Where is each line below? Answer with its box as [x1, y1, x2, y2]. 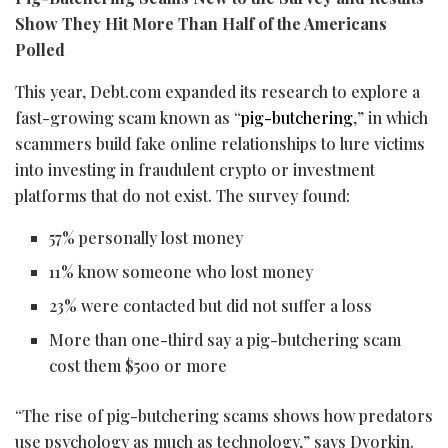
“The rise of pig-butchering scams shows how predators [15, 404, 433, 426]
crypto [219, 158, 267, 180]
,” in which [353, 106, 428, 128]
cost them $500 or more [49, 354, 228, 376]
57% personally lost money [49, 226, 244, 248]
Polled [15, 38, 65, 60]
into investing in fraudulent [15, 158, 219, 180]
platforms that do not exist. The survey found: [15, 184, 350, 206]
